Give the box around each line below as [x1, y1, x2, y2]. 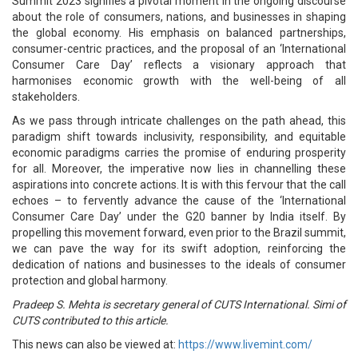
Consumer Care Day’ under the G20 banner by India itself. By [12, 210, 346, 223]
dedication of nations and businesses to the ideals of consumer [12, 258, 346, 271]
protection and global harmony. [12, 274, 168, 287]
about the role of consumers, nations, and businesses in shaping [12, 10, 346, 23]
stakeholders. [12, 90, 80, 103]
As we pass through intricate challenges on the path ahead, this [12, 114, 346, 127]
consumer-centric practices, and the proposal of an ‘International [12, 42, 346, 55]
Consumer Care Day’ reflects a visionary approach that [12, 58, 346, 71]
